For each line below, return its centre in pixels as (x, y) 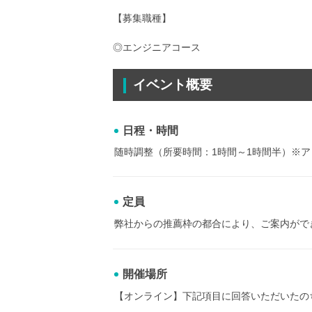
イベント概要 (173, 85)
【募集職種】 (142, 18)
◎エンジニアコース (157, 48)
